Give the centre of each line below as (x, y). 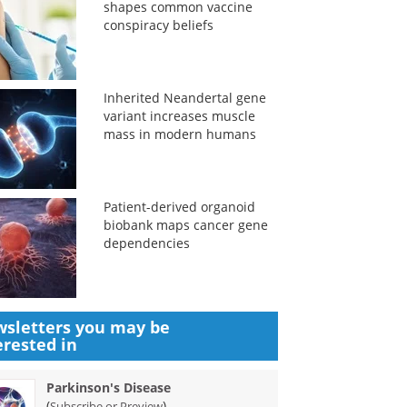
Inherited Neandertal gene (184, 98)
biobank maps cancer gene (185, 225)
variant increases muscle (179, 116)
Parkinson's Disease (109, 387)
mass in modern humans (179, 134)
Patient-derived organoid (179, 207)
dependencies (146, 243)
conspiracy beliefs (158, 25)
